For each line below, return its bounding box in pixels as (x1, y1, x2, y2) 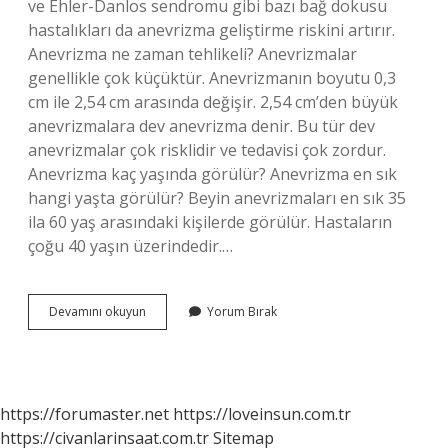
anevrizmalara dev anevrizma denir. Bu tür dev (28, 115, 375, 137)
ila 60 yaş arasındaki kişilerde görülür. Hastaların (28, 211, 392, 233)
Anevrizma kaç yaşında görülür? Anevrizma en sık (28, 163, 397, 185)
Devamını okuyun (49, 303, 146, 320)
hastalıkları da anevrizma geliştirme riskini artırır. (28, 19, 395, 41)
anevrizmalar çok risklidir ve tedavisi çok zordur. (28, 139, 386, 161)
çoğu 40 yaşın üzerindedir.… (28, 235, 233, 257)
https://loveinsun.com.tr (173, 403, 351, 425)
